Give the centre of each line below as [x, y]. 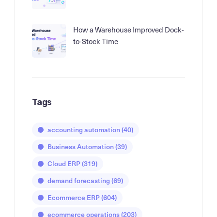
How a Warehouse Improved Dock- [129, 30]
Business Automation [81, 147]
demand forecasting [79, 181]
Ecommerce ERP [74, 198]
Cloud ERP [64, 164]
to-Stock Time [96, 41]
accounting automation [84, 130]
